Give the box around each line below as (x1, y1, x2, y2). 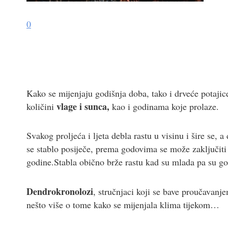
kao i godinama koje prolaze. (109, 100, 219, 112)
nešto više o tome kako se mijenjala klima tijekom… (26, 198, 219, 211)
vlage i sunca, (56, 99, 109, 113)
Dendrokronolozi (26, 184, 93, 198)
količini (26, 100, 56, 112)
